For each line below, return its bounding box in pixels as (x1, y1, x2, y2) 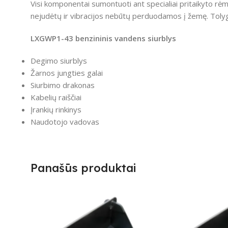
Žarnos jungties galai (31, 68, 103, 78)
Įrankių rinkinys (31, 104, 81, 115)
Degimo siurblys (31, 55, 87, 66)
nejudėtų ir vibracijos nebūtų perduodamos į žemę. (31, 11, 208, 21)
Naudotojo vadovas (31, 117, 99, 127)
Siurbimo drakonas (31, 80, 95, 91)
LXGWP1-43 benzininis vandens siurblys (31, 33, 176, 44)
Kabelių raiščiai (31, 92, 81, 103)
